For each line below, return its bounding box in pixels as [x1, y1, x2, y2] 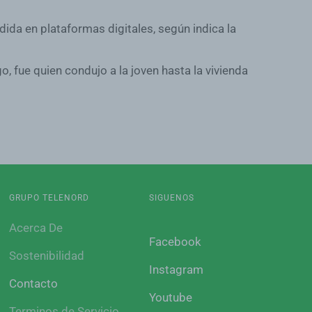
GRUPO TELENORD [8, 193, 89, 203]
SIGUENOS [149, 193, 195, 203]
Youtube [149, 290, 193, 304]
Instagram [149, 263, 204, 276]
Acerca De [8, 221, 63, 235]
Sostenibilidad [8, 249, 84, 263]
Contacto [8, 276, 58, 290]
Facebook [149, 235, 202, 249]
